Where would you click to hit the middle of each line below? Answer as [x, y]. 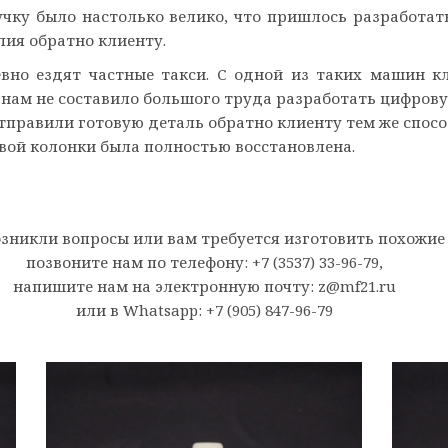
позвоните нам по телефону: [138, 262]
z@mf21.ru [356, 286]
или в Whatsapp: [140, 310]
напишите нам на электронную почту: [165, 286]
